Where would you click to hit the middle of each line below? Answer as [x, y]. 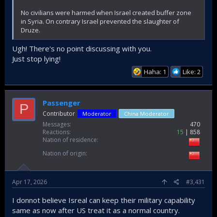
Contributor [59, 113]
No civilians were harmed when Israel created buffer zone [106, 13]
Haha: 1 [155, 71]
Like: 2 [192, 71]
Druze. [31, 30]
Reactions [56, 132]
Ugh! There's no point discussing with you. [82, 48]
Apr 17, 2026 [30, 182]
